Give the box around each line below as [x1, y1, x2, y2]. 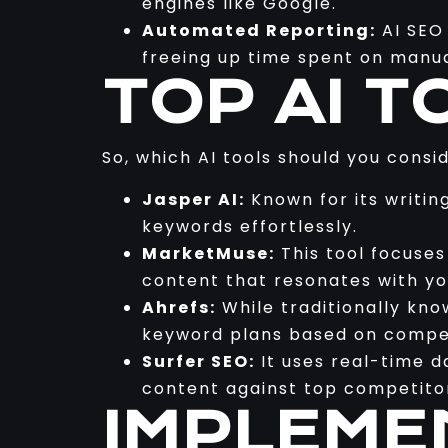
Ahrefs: [142, 295, 216, 319]
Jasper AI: [142, 187, 245, 211]
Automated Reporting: [142, 19, 376, 43]
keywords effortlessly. [142, 214, 358, 238]
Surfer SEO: [142, 349, 255, 373]
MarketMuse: [142, 241, 275, 265]
